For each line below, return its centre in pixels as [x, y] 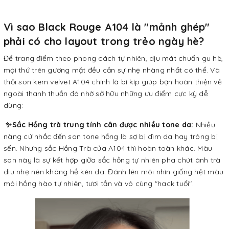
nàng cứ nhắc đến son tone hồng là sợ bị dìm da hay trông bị [111, 136]
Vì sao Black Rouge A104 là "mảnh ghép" [107, 27]
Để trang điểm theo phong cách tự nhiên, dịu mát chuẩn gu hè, [113, 58]
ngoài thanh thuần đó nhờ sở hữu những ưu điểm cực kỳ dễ [106, 94]
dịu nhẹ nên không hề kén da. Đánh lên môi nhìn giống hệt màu [113, 172]
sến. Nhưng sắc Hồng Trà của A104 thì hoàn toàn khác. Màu [108, 148]
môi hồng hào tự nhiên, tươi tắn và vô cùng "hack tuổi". [100, 184]
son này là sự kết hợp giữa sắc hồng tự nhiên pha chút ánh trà [112, 160]
